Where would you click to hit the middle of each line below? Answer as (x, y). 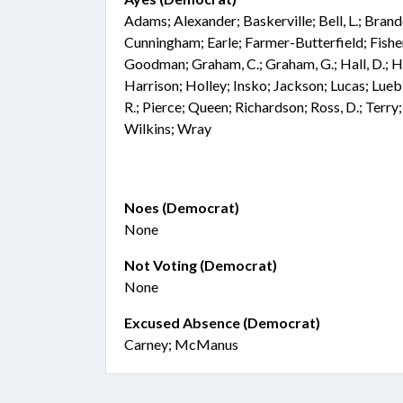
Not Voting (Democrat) (201, 265)
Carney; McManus (181, 344)
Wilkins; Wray (168, 128)
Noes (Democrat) (182, 207)
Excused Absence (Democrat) (222, 322)
